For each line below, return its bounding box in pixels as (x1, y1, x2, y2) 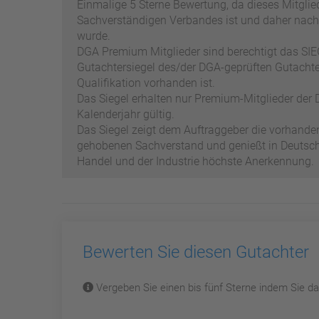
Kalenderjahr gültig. (77, 108, 174, 121)
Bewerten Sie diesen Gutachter (83, 242, 310, 263)
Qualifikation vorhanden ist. (77, 76, 215, 90)
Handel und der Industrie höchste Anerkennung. (77, 155, 314, 168)
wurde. (77, 29, 110, 43)
